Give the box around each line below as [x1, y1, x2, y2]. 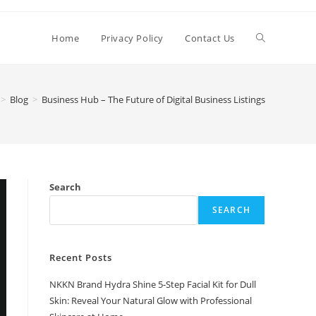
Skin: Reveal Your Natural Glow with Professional [49, 294, 252, 307]
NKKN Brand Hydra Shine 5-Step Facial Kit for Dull [49, 278, 256, 291]
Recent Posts [49, 251, 112, 264]
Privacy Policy [100, 32, 164, 44]
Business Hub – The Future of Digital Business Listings [42, 93, 265, 106]
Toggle [256, 31, 287, 44]
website [256, 83, 293, 97]
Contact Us [185, 32, 235, 44]
